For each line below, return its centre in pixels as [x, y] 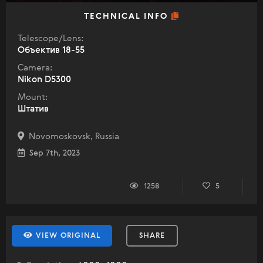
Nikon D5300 [44, 80]
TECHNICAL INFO [127, 17]
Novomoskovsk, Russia [72, 137]
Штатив [33, 109]
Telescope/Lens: [50, 39]
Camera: [35, 68]
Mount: [33, 97]
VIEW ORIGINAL [67, 236]
